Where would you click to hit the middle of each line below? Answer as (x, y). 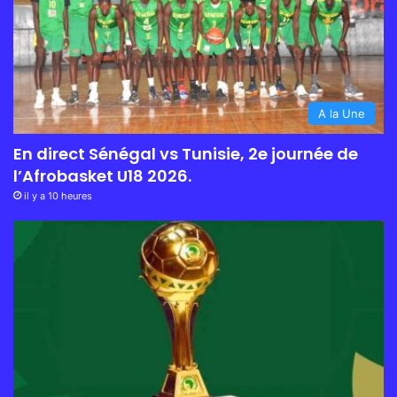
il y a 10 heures (58, 195)
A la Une (342, 113)
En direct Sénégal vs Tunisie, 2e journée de (186, 153)
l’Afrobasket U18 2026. (102, 175)
